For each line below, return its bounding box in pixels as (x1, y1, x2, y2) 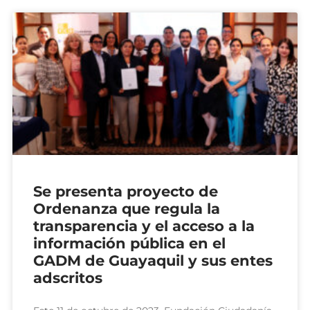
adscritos (33, 268, 102, 286)
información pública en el (33, 234, 226, 252)
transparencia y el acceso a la (33, 217, 255, 235)
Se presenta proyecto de (33, 182, 218, 200)
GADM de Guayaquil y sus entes (33, 251, 273, 269)
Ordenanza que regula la (33, 199, 220, 217)
